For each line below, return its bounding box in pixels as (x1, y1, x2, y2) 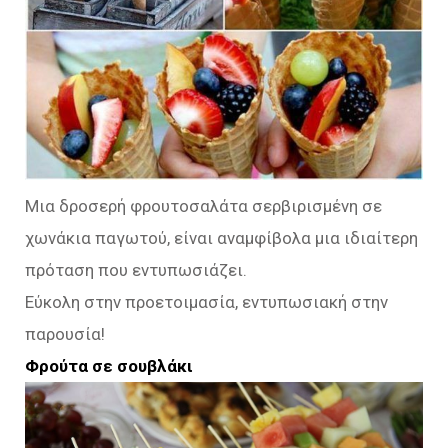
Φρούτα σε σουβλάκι (25, 356, 193, 377)
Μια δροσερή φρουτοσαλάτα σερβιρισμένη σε (25, 196, 382, 217)
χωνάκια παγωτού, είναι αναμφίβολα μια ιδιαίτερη (25, 228, 418, 249)
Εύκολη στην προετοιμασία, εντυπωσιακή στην (25, 292, 388, 313)
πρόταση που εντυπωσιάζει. (25, 260, 247, 281)
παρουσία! (25, 324, 105, 345)
